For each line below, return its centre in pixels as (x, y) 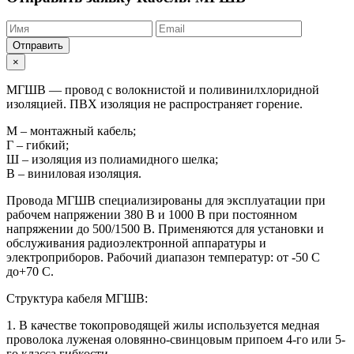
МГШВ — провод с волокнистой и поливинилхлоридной (163, 90)
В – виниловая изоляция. (74, 174)
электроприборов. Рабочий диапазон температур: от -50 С (163, 258)
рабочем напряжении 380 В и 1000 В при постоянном (152, 215)
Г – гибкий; (38, 145)
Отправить (38, 46)
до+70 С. (30, 272)
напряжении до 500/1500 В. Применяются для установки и (165, 229)
